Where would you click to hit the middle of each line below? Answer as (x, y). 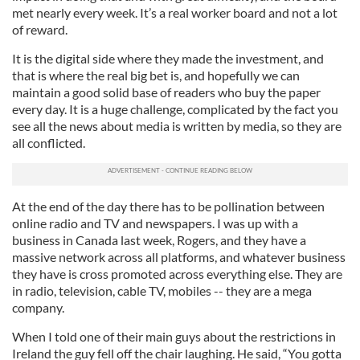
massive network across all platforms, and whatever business (179, 257)
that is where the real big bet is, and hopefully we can (156, 76)
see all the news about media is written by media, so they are (177, 126)
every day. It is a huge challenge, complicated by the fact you (175, 109)
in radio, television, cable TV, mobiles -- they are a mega (162, 291)
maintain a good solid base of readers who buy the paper (166, 92)
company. (38, 308)
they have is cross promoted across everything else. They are (177, 274)
